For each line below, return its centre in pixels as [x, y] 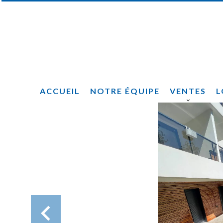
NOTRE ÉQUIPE [125, 91]
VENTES [188, 91]
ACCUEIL [60, 91]
